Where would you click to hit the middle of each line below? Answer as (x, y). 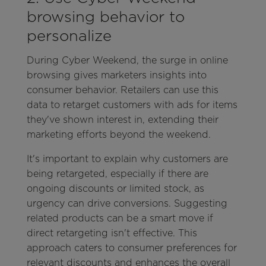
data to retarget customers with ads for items (132, 104)
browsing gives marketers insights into (116, 75)
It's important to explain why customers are (127, 159)
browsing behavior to (105, 16)
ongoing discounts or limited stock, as (115, 188)
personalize (69, 35)
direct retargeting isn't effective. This (112, 233)
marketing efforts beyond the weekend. (118, 134)
